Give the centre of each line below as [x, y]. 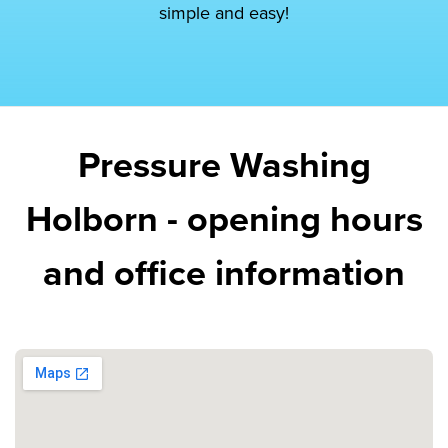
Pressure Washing [224, 166]
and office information [224, 274]
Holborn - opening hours [224, 220]
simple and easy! [224, 13]
